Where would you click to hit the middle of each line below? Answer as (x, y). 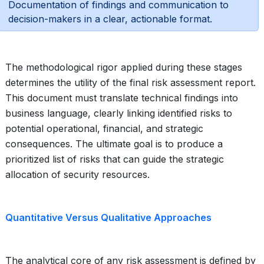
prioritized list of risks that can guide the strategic (115, 159)
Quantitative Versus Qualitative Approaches (108, 217)
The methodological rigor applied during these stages (124, 67)
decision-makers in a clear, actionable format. (110, 19)
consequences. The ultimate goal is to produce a (114, 144)
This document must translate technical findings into (122, 98)
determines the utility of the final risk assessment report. (131, 82)
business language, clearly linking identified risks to (119, 113)
